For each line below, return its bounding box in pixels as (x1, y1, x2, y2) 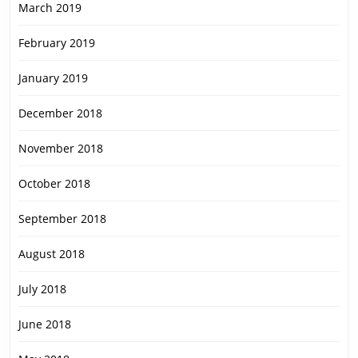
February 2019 (18, 35, 95, 51)
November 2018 (18, 141, 103, 157)
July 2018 (18, 281, 66, 297)
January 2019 (18, 70, 88, 86)
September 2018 (18, 211, 106, 227)
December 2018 (18, 105, 102, 121)
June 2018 (18, 316, 71, 332)
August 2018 (18, 246, 85, 262)
